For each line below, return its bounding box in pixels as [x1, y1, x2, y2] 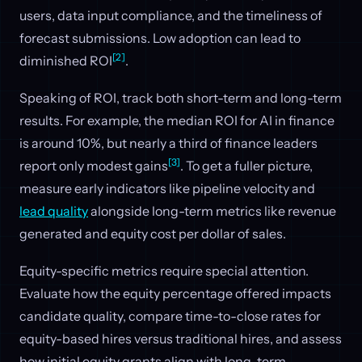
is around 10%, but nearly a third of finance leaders [19, 134, 318, 151]
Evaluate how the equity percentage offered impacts [19, 284, 331, 301]
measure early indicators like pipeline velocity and [19, 179, 315, 196]
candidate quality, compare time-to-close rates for [19, 307, 321, 324]
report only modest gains [19, 157, 168, 174]
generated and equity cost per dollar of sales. [19, 225, 286, 242]
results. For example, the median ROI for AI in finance [19, 112, 335, 128]
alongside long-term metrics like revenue [88, 202, 336, 219]
